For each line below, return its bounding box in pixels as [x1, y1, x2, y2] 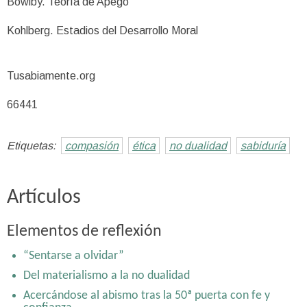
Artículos [7, 187, 81, 209]
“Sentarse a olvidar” [23, 249, 124, 263]
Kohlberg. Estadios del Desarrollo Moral [7, 25, 198, 37]
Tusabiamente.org [7, 70, 95, 82]
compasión [65, 140, 119, 152]
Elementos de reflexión [7, 223, 162, 241]
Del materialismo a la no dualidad [23, 269, 190, 283]
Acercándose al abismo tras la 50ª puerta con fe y [23, 289, 270, 303]
